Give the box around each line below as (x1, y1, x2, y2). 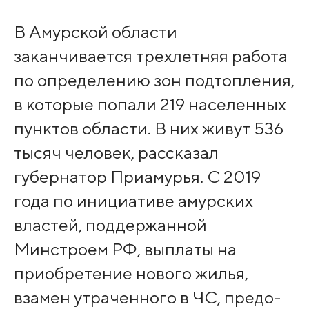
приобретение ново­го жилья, (13, 263, 248, 284)
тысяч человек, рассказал (13, 142, 219, 163)
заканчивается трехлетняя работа (13, 46, 288, 67)
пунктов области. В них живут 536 (13, 118, 283, 139)
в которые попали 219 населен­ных (13, 94, 286, 115)
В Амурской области (13, 21, 177, 43)
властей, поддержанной (13, 215, 207, 236)
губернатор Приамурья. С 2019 (13, 166, 261, 188)
